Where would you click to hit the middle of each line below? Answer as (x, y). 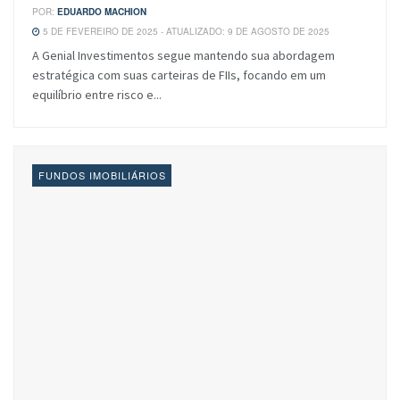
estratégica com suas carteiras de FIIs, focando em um (179, 75)
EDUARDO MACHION (102, 12)
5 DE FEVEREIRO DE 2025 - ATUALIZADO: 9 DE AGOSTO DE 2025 (185, 32)
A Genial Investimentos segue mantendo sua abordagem (183, 56)
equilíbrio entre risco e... (97, 95)
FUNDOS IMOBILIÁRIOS (102, 175)
